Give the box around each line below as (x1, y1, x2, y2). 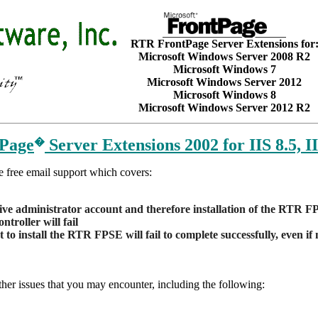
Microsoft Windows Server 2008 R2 (138, 50, 310, 62)
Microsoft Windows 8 (172, 89, 276, 101)
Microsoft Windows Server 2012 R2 (138, 102, 310, 114)
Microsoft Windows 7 (172, 63, 276, 75)
